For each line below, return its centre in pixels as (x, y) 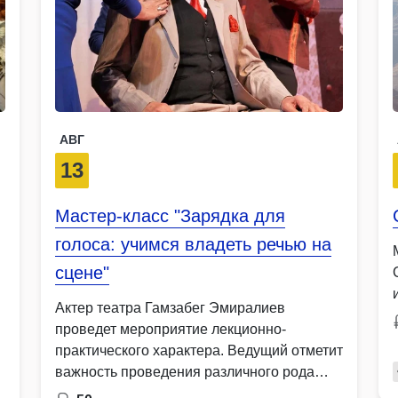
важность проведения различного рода (185, 371)
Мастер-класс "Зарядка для (170, 215)
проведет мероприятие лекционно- (171, 329)
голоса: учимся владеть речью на (193, 244)
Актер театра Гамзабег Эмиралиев (170, 307)
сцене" (82, 272)
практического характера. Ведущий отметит (199, 350)
